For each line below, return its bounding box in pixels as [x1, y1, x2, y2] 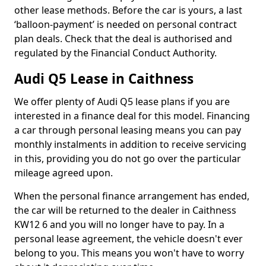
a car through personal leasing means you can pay [14, 123, 241, 137]
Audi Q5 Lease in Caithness [14, 69, 194, 88]
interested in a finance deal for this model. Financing [14, 109, 250, 122]
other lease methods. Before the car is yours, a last [14, 4, 242, 17]
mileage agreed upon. [14, 166, 113, 179]
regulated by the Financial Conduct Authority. [14, 46, 217, 59]
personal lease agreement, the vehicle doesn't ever [14, 232, 243, 245]
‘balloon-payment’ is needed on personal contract [14, 18, 237, 31]
